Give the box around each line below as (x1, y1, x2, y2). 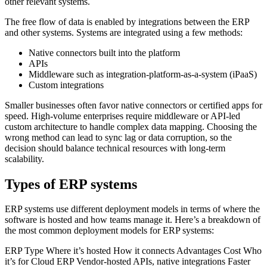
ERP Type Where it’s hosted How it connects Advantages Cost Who (5, 246, 262, 256)
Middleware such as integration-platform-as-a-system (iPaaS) (29, 69, 257, 79)
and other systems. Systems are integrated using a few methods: (5, 27, 243, 38)
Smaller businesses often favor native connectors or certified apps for (5, 100, 262, 110)
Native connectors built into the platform (29, 47, 180, 58)
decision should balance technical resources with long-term (5, 142, 225, 153)
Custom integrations (29, 79, 104, 90)
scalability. (5, 153, 44, 164)
